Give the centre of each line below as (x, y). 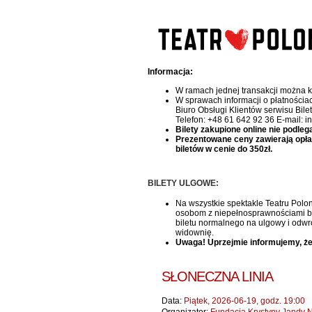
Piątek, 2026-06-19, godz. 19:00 (243, 301)
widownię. (195, 233)
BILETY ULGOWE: (183, 183)
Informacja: (170, 72)
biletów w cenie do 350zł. (224, 149)
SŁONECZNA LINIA (217, 276)
